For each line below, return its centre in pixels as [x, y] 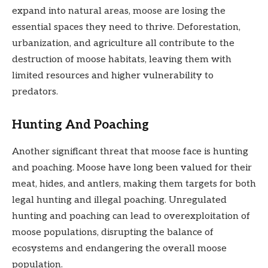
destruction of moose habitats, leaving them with [122, 59]
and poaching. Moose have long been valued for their [132, 167]
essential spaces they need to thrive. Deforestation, [126, 27]
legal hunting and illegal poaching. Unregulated [119, 200]
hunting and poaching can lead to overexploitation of [131, 216]
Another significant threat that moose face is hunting [130, 151]
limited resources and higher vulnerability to [113, 75]
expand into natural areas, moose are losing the [119, 11]
